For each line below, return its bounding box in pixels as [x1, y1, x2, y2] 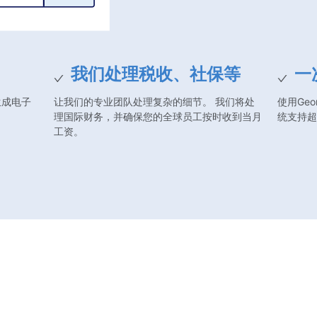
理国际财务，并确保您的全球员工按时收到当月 [54, 110, 263, 122]
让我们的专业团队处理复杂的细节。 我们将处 [54, 96, 255, 108]
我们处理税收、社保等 [71, 64, 241, 84]
